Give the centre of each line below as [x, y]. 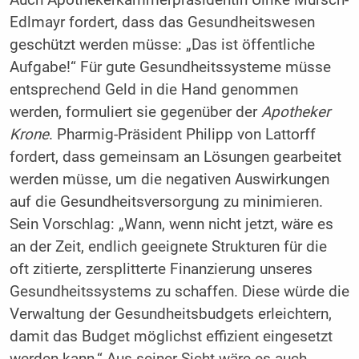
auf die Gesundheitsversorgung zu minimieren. [166, 202]
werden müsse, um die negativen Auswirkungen [169, 180]
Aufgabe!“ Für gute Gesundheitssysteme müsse [170, 68]
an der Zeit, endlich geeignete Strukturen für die [168, 247]
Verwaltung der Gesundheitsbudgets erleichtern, [170, 315]
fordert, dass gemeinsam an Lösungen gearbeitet [175, 157]
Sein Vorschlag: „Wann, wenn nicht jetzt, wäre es [171, 225]
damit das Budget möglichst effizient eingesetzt [171, 337]
